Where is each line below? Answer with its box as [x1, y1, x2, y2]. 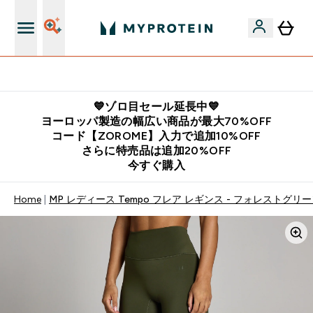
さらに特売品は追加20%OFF [81, 145, 232, 156]
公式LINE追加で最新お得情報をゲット [82, 68, 248, 80]
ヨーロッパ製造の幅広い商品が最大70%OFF [41, 115, 272, 127]
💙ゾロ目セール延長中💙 [93, 101, 220, 112]
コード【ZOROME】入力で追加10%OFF [52, 130, 261, 142]
